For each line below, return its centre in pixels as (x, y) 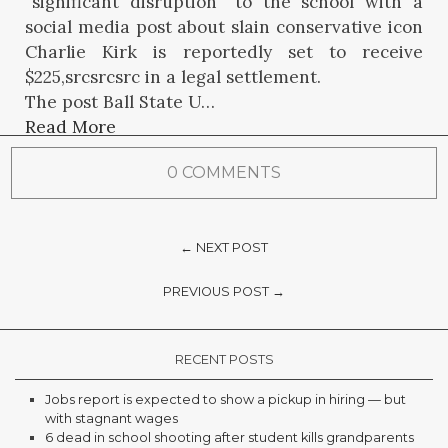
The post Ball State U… (120, 102)
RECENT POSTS (224, 359)
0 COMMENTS (224, 173)
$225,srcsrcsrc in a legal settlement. (173, 77)
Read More (70, 127)
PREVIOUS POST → (224, 291)
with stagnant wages (111, 418)
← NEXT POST (224, 247)
